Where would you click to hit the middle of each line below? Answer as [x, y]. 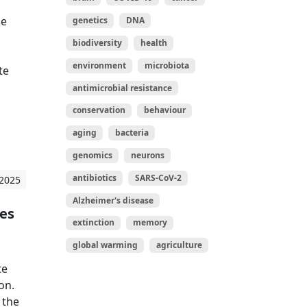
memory [150, 223]
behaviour [164, 110]
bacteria [132, 133]
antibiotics [94, 177]
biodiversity [97, 42]
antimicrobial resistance [122, 88]
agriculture [179, 245]
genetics [90, 21]
